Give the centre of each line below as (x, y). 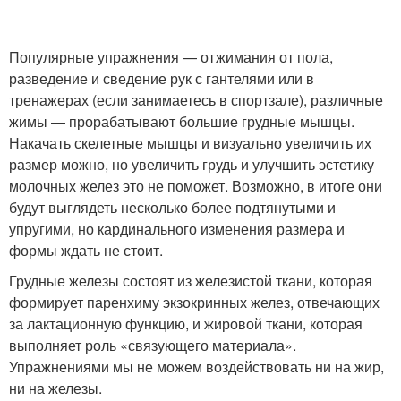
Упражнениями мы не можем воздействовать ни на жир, (196, 367)
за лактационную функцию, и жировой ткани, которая (186, 324)
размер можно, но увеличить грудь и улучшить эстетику (192, 164)
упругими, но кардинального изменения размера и (177, 229)
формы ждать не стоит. (86, 250)
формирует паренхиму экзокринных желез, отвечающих (194, 302)
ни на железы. (55, 388)
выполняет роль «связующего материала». (153, 345)
